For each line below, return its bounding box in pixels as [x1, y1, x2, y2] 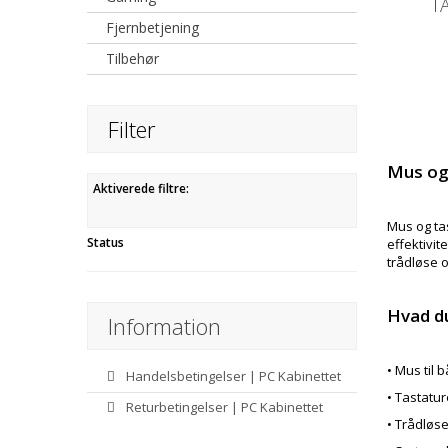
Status [87, 234, 124, 251]
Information [108, 311, 221, 341]
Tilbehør [106, 49, 159, 68]
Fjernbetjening [106, 18, 199, 37]
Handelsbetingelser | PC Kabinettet [123, 367, 341, 385]
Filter [108, 114, 155, 144]
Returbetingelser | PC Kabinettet [123, 398, 323, 416]
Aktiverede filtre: [93, 180, 189, 197]
